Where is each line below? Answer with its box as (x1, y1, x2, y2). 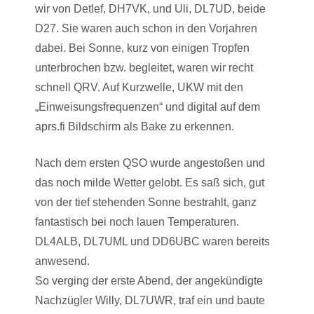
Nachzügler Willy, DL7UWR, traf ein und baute (35, 294, 265, 306)
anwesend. (35, 255, 90, 267)
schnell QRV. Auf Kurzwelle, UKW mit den (35, 81, 243, 93)
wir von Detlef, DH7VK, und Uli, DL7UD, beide (35, 3, 266, 15)
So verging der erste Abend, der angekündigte (35, 275, 263, 287)
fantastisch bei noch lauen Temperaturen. (35, 216, 239, 228)
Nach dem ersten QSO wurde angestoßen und (35, 157, 265, 169)
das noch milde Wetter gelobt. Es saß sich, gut (35, 177, 264, 189)
